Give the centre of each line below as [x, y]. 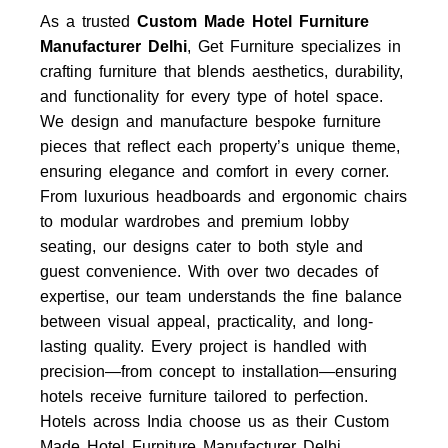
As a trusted [88, 21]
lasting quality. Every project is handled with [203, 346]
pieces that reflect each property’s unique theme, [220, 146]
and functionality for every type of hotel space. [211, 96]
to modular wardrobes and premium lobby [194, 221]
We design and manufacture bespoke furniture [210, 121]
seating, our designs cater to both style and [201, 246]
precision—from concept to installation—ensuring [218, 371]
